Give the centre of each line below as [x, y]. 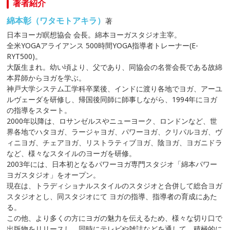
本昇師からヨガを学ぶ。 [46, 78]
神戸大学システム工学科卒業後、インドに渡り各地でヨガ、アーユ [115, 89]
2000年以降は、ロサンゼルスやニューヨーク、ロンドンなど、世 [112, 121]
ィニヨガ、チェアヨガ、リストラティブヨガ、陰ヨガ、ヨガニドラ [115, 143]
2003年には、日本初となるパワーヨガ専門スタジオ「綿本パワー [112, 164]
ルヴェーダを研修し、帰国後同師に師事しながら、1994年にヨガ [112, 100]
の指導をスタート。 [39, 110]
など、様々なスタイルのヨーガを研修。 [72, 154]
